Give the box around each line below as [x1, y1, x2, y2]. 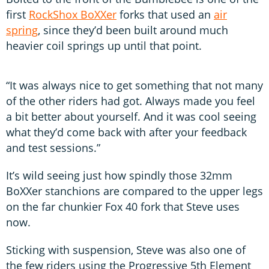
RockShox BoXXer [29, 7, 116, 22]
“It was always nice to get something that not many [6, 78, 263, 93]
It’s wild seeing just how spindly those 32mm [6, 168, 232, 183]
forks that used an [116, 7, 214, 22]
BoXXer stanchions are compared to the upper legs [6, 184, 263, 199]
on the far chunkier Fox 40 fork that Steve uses [6, 199, 240, 214]
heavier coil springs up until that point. [6, 38, 202, 53]
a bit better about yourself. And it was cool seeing [6, 109, 256, 124]
